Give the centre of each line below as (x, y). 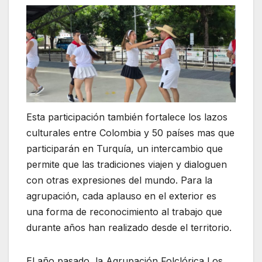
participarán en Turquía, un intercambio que (125, 149)
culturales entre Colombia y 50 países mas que (130, 133)
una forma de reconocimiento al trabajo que (124, 212)
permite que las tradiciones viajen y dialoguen (127, 165)
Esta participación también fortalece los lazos (127, 117)
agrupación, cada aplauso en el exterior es (121, 196)
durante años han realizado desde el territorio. (129, 228)
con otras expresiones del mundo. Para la (119, 180)
